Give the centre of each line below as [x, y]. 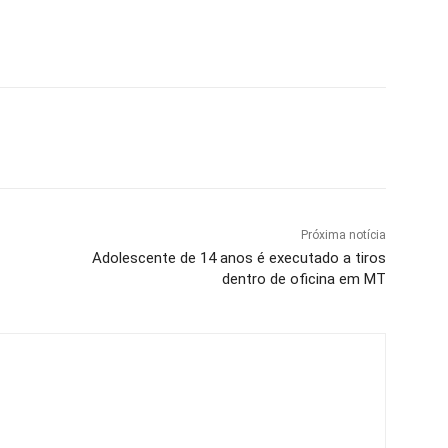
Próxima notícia [343, 234]
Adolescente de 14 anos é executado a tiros [238, 257]
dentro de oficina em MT [303, 278]
